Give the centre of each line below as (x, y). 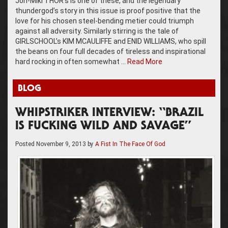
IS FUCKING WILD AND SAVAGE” (103, 126)
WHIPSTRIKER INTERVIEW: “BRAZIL (109, 113)
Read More (145, 61)
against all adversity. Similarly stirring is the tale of (97, 31)
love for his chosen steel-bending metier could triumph (105, 21)
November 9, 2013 (61, 144)
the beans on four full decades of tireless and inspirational (110, 51)
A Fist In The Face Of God (130, 144)
